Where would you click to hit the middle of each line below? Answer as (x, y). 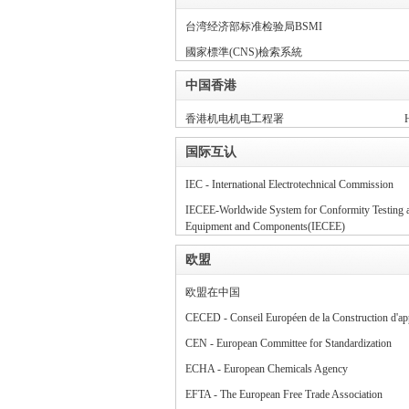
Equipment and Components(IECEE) (265, 226)
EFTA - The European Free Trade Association (284, 394)
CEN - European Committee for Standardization (288, 343)
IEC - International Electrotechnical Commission (289, 184)
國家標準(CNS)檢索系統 (244, 52)
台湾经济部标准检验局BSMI (254, 26)
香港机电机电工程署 (235, 119)
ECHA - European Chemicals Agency (267, 369)
